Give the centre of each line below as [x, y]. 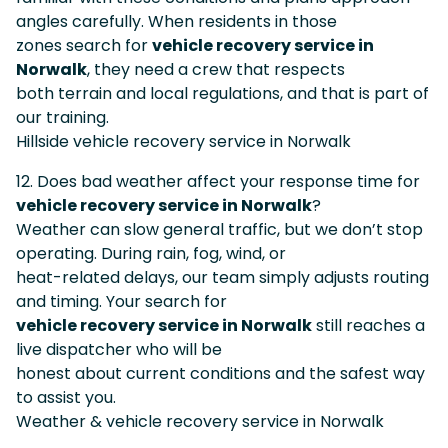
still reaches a [368, 325]
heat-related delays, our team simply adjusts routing [222, 277]
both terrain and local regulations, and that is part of [222, 93]
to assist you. [66, 397]
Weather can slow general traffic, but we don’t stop [219, 229]
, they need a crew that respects [216, 69]
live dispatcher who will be [119, 349]
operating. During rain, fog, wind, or [151, 253]
